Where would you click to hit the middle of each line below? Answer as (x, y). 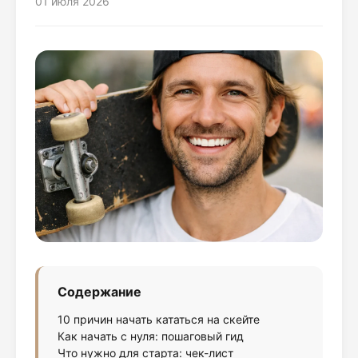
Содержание (99, 292)
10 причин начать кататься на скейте (159, 319)
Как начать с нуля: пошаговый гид (151, 336)
